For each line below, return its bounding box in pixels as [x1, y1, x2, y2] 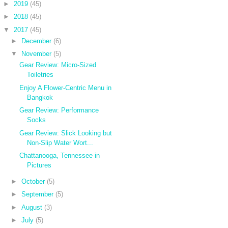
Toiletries [27, 71, 54, 79]
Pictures [27, 161, 52, 169]
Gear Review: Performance [19, 106, 99, 115]
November [21, 50, 52, 58]
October [21, 177, 45, 185]
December [21, 37, 52, 45]
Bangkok [27, 93, 53, 101]
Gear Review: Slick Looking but [19, 129, 112, 137]
